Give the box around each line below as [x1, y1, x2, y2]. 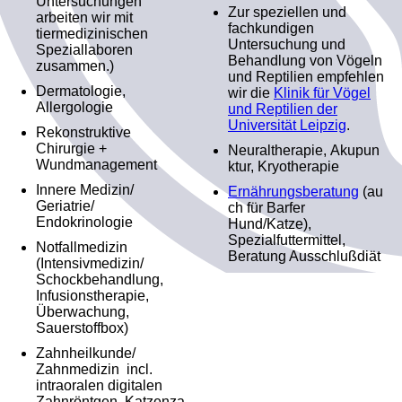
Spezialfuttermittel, [228, 232, 345, 248]
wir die [228, 84, 274, 100]
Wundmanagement [36, 156, 157, 172]
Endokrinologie [36, 214, 133, 230]
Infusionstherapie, [36, 287, 149, 303]
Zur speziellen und [228, 4, 346, 20]
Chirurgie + [36, 140, 107, 156]
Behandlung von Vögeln [228, 52, 382, 68]
